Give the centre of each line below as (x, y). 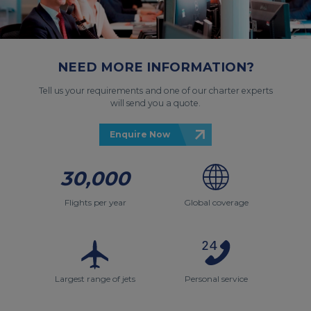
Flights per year (95, 202)
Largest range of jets (95, 279)
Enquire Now (140, 134)
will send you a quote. (155, 103)
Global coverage (216, 202)
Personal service (216, 279)
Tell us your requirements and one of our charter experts (155, 91)
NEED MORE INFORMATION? (155, 67)
